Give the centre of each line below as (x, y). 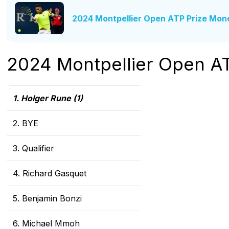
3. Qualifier (33, 148)
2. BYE (26, 123)
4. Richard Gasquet (50, 174)
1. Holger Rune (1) (48, 98)
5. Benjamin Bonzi (47, 199)
